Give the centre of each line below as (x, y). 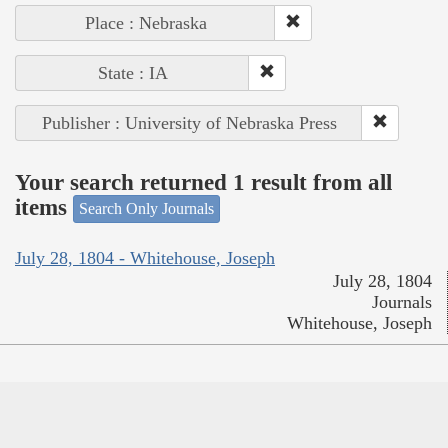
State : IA (132, 73)
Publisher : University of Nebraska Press (189, 123)
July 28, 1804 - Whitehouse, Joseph (145, 257)
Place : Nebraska (145, 23)
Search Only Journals (146, 209)
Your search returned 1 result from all (203, 182)
